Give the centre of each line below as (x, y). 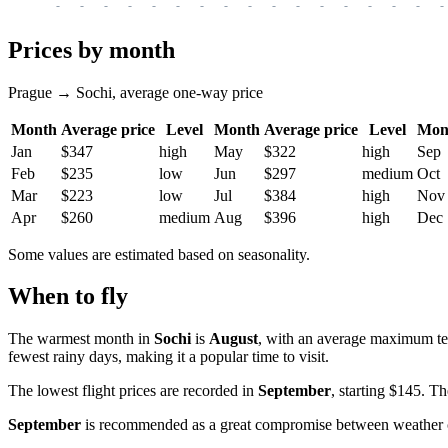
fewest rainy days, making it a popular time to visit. (168, 357)
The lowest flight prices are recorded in (133, 391)
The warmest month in (81, 339)
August (233, 339)
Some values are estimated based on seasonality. (159, 254)
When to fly (68, 296)
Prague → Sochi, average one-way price (135, 92)
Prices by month (91, 49)
